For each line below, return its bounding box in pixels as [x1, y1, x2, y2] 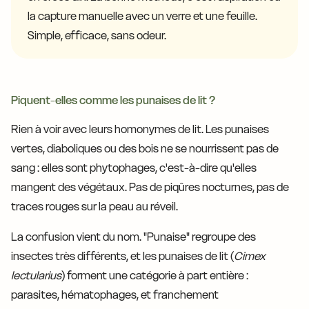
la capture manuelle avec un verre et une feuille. [28, 9, 257, 23]
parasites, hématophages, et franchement [11, 288, 219, 302]
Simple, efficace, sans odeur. [28, 28, 166, 43]
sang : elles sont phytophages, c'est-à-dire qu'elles [11, 161, 257, 175]
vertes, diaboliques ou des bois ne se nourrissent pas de [11, 141, 279, 156]
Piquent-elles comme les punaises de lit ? [11, 93, 215, 108]
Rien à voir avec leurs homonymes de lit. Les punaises [11, 122, 269, 137]
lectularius [11, 268, 61, 283]
